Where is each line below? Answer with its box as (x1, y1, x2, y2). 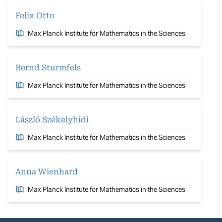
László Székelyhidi (15, 114, 89, 124)
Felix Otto (15, 10, 55, 20)
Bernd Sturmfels (15, 62, 81, 72)
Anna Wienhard (15, 166, 78, 176)
